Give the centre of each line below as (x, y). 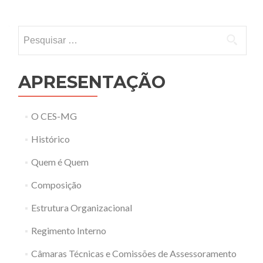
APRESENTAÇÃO (92, 82)
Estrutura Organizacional (81, 208)
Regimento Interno (68, 230)
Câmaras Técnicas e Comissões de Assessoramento (134, 253)
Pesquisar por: (47, 33)
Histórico (50, 139)
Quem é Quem (60, 162)
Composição (56, 185)
